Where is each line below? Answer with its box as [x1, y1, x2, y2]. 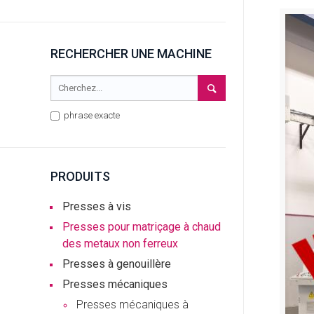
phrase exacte [62, 110, 120, 121]
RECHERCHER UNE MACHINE [50, 46, 212, 61]
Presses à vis [62, 200, 131, 213]
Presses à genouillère [62, 257, 171, 271]
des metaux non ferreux [62, 237, 178, 250]
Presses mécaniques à [76, 298, 189, 311]
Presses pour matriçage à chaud [62, 220, 221, 233]
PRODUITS [50, 169, 110, 184]
